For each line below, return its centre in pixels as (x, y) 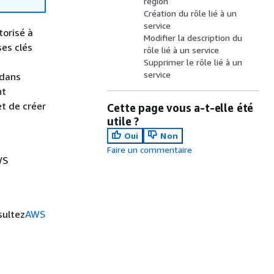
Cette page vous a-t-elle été (180, 108)
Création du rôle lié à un (191, 13)
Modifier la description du (193, 38)
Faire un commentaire (150, 150)
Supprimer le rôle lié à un (193, 62)
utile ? (123, 121)
